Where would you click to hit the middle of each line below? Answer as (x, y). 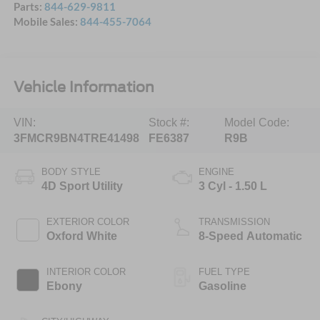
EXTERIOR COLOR (87, 222)
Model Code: (257, 122)
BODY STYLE (71, 172)
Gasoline (222, 286)
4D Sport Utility (82, 186)
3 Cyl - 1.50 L (233, 186)
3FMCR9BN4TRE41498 (76, 138)
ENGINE (216, 172)
